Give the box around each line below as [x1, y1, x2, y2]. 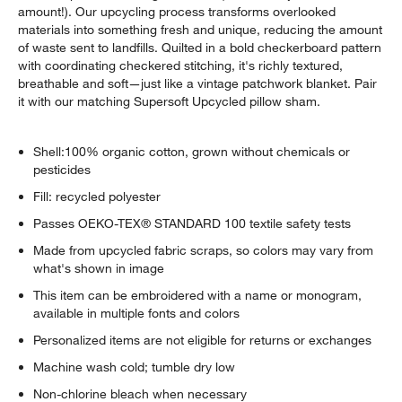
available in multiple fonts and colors [33, 305, 240, 322]
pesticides [33, 162, 92, 179]
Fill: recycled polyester [33, 188, 162, 205]
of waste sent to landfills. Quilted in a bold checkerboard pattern [18, 39, 382, 57]
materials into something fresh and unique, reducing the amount [18, 22, 383, 39]
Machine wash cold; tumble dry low [33, 359, 236, 376]
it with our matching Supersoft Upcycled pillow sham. [18, 93, 321, 110]
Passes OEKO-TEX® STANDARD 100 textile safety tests [33, 215, 352, 232]
